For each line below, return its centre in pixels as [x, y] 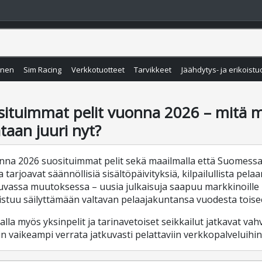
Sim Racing [43, 70]
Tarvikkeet [153, 70]
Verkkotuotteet [98, 70]
